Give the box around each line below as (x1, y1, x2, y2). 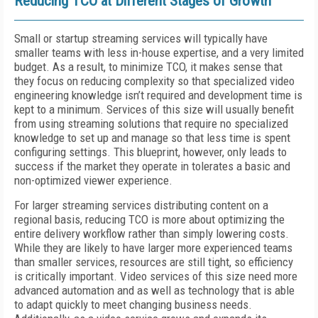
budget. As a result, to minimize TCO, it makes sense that (14, 60, 283, 74)
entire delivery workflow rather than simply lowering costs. (14, 226, 289, 241)
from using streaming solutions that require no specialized (14, 116, 288, 131)
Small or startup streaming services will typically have (14, 31, 268, 45)
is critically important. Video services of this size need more (14, 269, 297, 283)
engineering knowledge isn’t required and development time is (14, 88, 302, 102)
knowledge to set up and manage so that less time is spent (14, 131, 290, 145)
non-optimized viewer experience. (14, 173, 172, 187)
